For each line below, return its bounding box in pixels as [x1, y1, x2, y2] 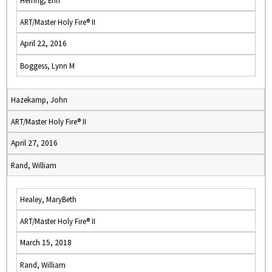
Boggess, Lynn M [20, 61, 75, 70]
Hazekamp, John [11, 95, 67, 104]
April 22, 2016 [20, 38, 67, 49]
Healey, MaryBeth [20, 194, 76, 204]
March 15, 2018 [20, 237, 72, 248]
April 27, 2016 [11, 138, 58, 148]
